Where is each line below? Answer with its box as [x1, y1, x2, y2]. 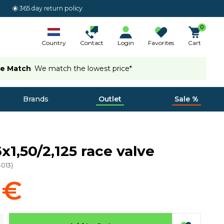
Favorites [148, 38, 174, 46]
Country [41, 38, 66, 46]
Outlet [98, 94, 121, 103]
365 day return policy [19, 4, 83, 12]
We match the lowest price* [34, 63, 132, 73]
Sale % [174, 94, 198, 103]
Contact [80, 38, 103, 46]
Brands [22, 94, 48, 103]
